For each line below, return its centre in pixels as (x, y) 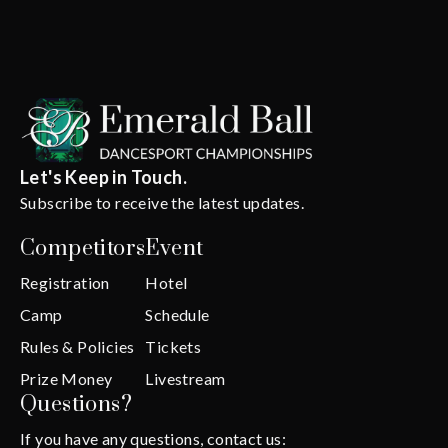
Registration (65, 283)
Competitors (83, 249)
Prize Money (66, 379)
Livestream (185, 379)
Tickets (173, 347)
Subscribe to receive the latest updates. (162, 203)
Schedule (177, 315)
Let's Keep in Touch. (103, 177)
